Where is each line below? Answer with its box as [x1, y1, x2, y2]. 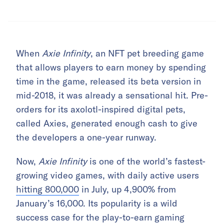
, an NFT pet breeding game [90, 47, 204, 59]
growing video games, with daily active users [16, 169, 199, 181]
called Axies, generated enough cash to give [16, 117, 197, 129]
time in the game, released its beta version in [16, 75, 201, 87]
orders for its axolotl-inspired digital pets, [16, 103, 185, 115]
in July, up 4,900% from [79, 183, 176, 195]
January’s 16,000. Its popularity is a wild [16, 197, 177, 209]
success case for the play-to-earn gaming [16, 211, 184, 223]
